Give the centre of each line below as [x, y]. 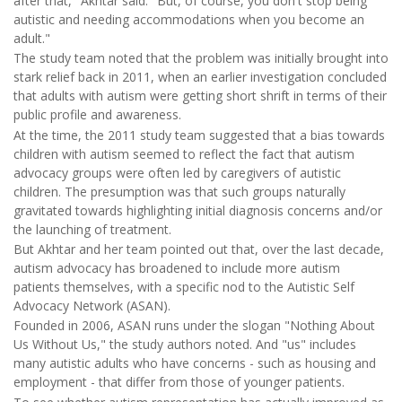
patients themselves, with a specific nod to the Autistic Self [184, 286]
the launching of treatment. [92, 229]
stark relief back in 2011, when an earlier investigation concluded [200, 77]
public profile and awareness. [97, 115]
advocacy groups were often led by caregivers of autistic [177, 172]
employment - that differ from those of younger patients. [179, 382]
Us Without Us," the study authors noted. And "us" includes [185, 345]
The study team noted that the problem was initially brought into [201, 58]
